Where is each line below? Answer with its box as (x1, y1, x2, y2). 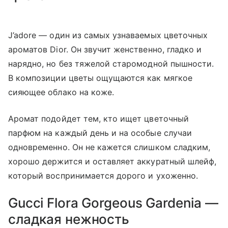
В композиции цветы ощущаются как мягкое (8, 73, 192, 83)
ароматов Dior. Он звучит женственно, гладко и (8, 44, 202, 55)
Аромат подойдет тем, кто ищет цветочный (8, 113, 189, 124)
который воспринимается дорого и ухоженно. (8, 170, 198, 181)
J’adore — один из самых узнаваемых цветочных (8, 30, 208, 41)
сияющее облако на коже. (8, 87, 115, 98)
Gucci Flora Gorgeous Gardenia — (8, 195, 218, 211)
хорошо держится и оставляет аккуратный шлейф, (8, 156, 217, 167)
